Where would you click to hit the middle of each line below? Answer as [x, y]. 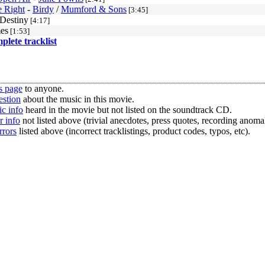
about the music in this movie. [77, 99]
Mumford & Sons [94, 9]
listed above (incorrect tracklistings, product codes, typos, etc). [133, 131]
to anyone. [43, 88]
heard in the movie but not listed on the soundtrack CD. [127, 110]
